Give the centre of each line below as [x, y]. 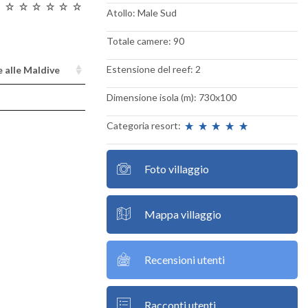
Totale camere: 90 [145, 41]
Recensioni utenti [184, 260]
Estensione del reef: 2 [153, 69]
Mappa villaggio [183, 214]
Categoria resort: [144, 125]
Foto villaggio [176, 169]
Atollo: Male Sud [141, 13]
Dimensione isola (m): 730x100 [171, 97]
